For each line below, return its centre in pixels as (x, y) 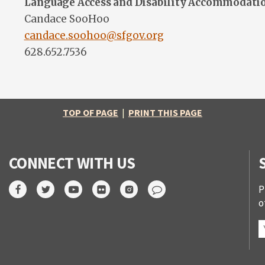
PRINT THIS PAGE (165, 112)
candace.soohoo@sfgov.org (94, 35)
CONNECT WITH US (72, 163)
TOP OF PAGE (91, 112)
